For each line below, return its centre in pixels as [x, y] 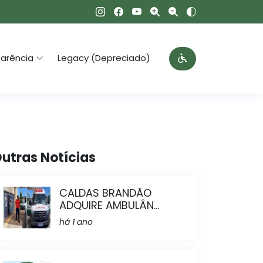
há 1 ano [76, 222]
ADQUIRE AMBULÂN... [109, 205]
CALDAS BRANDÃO [105, 193]
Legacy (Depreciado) [104, 58]
